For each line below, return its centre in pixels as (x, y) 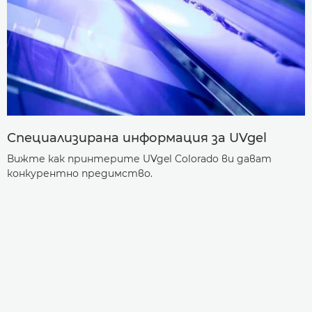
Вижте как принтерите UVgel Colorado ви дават (139, 159)
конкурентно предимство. (80, 174)
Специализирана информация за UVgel (137, 138)
